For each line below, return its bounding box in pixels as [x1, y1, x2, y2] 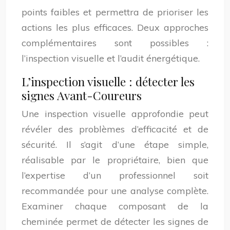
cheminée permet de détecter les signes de [22, 216, 208, 227]
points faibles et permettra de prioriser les [22, 6, 208, 18]
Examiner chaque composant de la [22, 200, 208, 212]
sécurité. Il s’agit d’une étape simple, [22, 139, 208, 150]
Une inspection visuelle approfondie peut [22, 108, 208, 120]
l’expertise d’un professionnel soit [22, 169, 208, 181]
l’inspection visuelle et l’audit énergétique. [22, 52, 200, 64]
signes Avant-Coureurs [22, 87, 142, 103]
